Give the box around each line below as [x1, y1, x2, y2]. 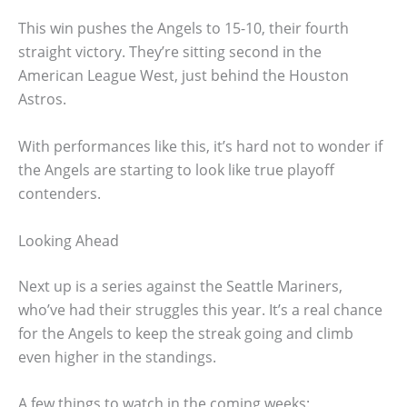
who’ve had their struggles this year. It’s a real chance [18, 299, 382, 320]
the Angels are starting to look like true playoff [18, 159, 334, 180]
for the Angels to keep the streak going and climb [18, 323, 353, 343]
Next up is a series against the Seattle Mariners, [18, 275, 342, 296]
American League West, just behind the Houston [18, 65, 349, 86]
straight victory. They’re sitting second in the [18, 42, 322, 63]
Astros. [18, 89, 66, 110]
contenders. [18, 183, 101, 203]
